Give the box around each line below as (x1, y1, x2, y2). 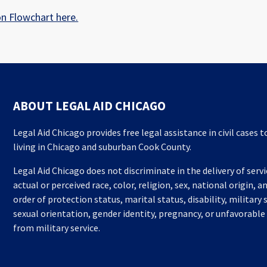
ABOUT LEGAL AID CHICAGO (13, 98, 166, 114)
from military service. (13, 222, 101, 234)
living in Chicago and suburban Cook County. (13, 141, 192, 153)
